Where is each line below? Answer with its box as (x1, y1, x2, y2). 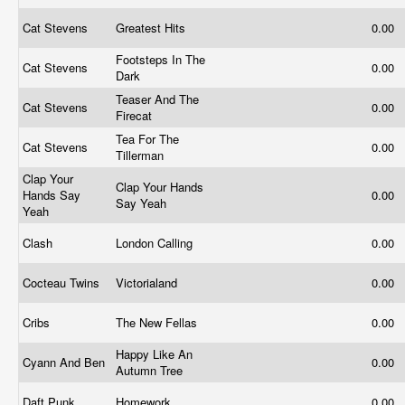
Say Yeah (116, 194, 170, 212)
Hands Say (23, 186, 80, 203)
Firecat (116, 107, 155, 124)
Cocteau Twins (23, 274, 103, 291)
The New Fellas (116, 314, 201, 331)
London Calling (116, 234, 196, 251)
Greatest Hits (116, 19, 189, 36)
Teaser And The (116, 90, 199, 108)
